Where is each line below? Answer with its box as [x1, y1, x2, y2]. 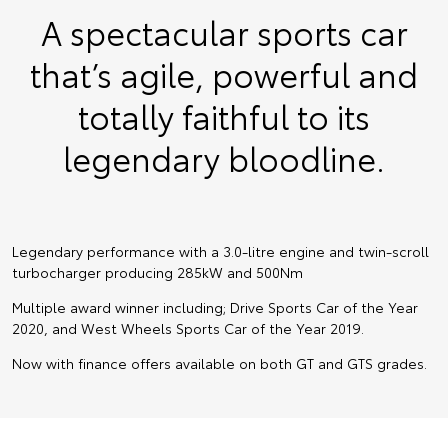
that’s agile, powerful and [30, 51, 418, 96]
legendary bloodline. [63, 135, 385, 180]
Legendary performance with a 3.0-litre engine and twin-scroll [12, 241, 429, 261]
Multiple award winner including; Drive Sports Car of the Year [12, 297, 418, 317]
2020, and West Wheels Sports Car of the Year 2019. [12, 318, 364, 338]
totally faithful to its [78, 93, 370, 138]
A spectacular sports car [40, 9, 408, 54]
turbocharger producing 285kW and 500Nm [12, 262, 303, 282]
